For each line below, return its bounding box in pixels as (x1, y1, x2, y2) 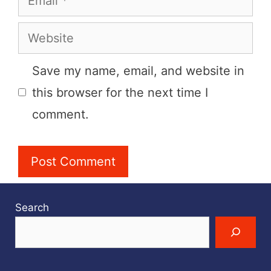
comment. (32, 106, 89, 122)
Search (15, 201, 49, 214)
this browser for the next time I (32, 85, 208, 100)
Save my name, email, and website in (32, 63, 244, 78)
